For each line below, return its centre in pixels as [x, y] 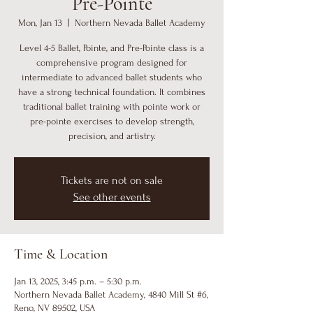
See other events [112, 197]
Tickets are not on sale [112, 180]
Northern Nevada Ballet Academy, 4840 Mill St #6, [111, 294]
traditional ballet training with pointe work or [112, 107]
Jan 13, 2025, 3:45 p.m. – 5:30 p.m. [78, 281]
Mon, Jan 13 [40, 23]
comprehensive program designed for [112, 63]
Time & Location [61, 254]
